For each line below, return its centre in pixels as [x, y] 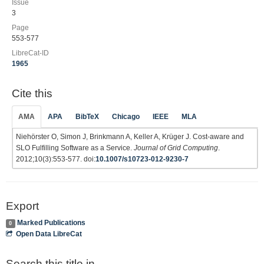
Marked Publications [51, 223]
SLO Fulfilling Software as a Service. [75, 148]
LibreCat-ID [30, 53]
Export [22, 206]
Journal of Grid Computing [176, 148]
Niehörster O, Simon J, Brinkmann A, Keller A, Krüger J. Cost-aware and [130, 136]
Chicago [126, 116]
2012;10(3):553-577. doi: [56, 159]
